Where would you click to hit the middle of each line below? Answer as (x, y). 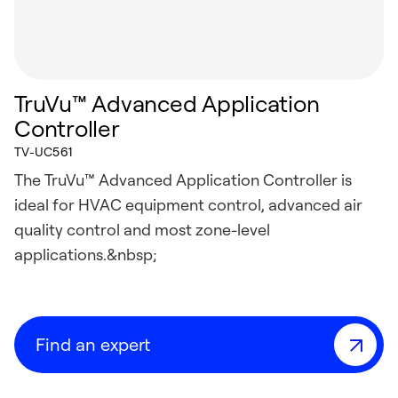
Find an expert (93, 344)
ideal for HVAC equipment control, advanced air (188, 204)
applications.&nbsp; (86, 254)
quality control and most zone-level (142, 229)
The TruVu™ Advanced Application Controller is (183, 179)
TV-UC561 (44, 151)
